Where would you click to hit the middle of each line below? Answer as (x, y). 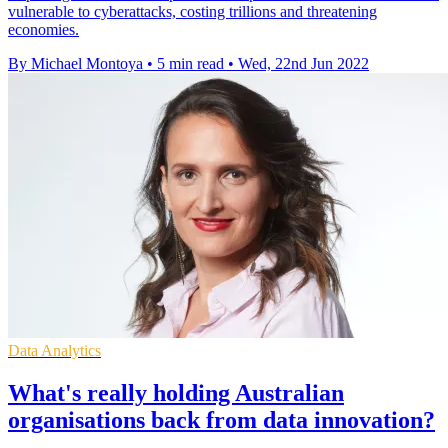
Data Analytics (54, 351)
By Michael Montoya (75, 64)
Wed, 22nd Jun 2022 (303, 64)
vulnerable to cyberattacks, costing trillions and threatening (192, 12)
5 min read (190, 64)
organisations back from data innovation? (221, 420)
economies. (43, 30)
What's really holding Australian (176, 393)
